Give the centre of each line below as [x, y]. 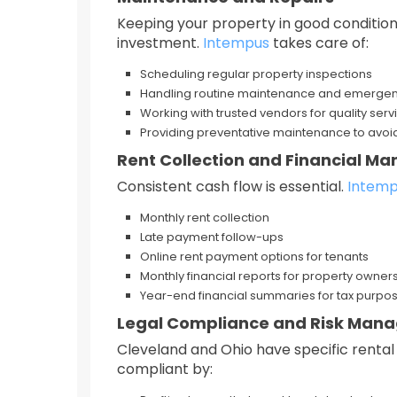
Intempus [236, 43]
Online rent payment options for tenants [254, 257]
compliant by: [165, 369]
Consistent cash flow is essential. [232, 187]
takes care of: [319, 43]
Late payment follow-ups [212, 237]
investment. [160, 43]
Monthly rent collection [205, 218]
